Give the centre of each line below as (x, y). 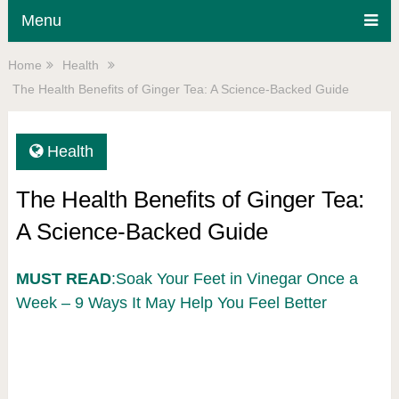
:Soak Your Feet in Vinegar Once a (234, 279)
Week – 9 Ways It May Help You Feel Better (171, 303)
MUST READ (63, 279)
